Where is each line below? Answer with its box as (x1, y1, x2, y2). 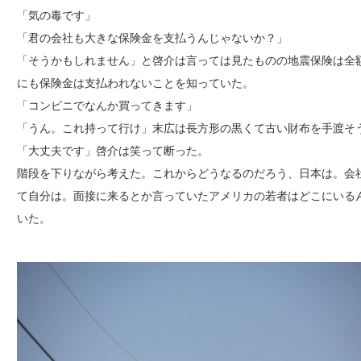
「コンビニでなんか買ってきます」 (17, 98, 197, 112)
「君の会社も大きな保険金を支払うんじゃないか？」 (17, 31, 288, 44)
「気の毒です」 (17, 8, 96, 22)
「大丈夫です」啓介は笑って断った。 (17, 143, 209, 157)
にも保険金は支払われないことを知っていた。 (17, 76, 254, 89)
